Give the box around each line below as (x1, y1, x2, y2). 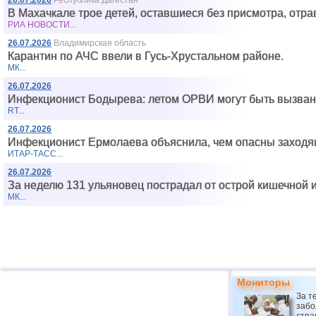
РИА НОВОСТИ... (8, 20, 76, 30)
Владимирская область (54, 38, 146, 48)
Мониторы (237, 276, 290, 288)
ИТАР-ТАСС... (8, 149, 63, 159)
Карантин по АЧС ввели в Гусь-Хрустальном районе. (8, 50, 284, 62)
